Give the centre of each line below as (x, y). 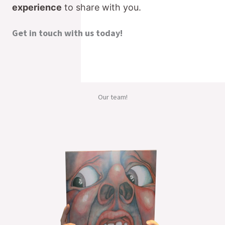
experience (37, 7)
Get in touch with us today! (67, 33)
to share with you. (103, 7)
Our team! (113, 97)
